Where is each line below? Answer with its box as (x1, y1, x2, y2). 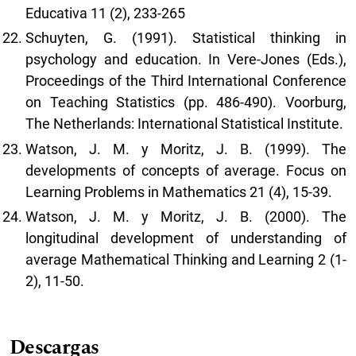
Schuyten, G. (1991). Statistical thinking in (25, 29, 346, 47)
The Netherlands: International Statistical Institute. (25, 115, 343, 133)
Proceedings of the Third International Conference (25, 72, 346, 90)
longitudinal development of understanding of (25, 230, 346, 247)
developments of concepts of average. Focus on (25, 161, 346, 179)
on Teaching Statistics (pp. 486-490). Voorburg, (25, 94, 346, 111)
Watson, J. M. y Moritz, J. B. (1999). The (25, 140, 346, 157)
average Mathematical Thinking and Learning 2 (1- (25, 251, 346, 269)
